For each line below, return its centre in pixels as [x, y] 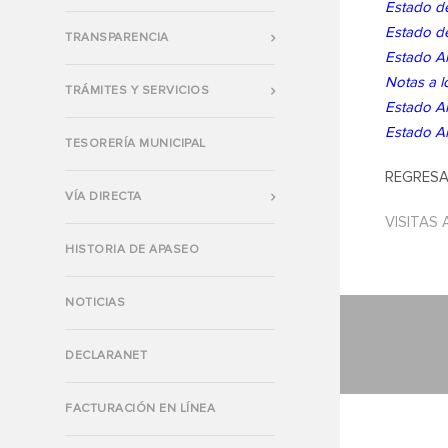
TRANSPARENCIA [117, 37]
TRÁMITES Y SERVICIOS [137, 90]
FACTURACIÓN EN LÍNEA [140, 408]
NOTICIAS [95, 302]
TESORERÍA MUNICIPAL [135, 143]
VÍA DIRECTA [103, 196]
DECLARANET [106, 355]
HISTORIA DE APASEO [132, 249]
